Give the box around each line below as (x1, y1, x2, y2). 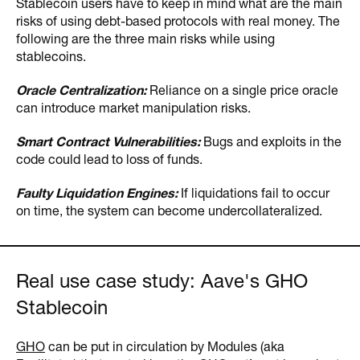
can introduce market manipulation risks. (16, 102, 251, 116)
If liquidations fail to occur (178, 187, 329, 201)
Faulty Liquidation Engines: (16, 187, 178, 201)
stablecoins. (16, 51, 86, 64)
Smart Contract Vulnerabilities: (16, 136, 200, 149)
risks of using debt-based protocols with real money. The (16, 15, 340, 29)
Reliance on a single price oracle (146, 84, 338, 98)
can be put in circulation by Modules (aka (45, 342, 284, 354)
